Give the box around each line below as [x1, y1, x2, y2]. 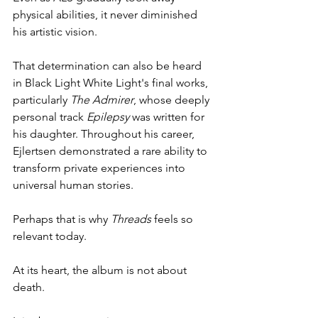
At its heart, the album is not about [13, 263, 190, 278]
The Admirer [70, 93, 133, 107]
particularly [13, 93, 70, 107]
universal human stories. [13, 178, 133, 192]
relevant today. [13, 229, 87, 243]
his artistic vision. [13, 25, 97, 39]
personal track [13, 110, 87, 124]
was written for [129, 110, 207, 124]
